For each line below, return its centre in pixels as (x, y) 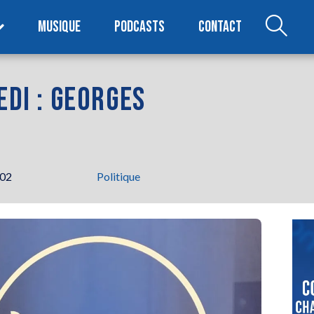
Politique (118, 176)
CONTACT (220, 27)
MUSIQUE (60, 27)
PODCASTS (140, 27)
